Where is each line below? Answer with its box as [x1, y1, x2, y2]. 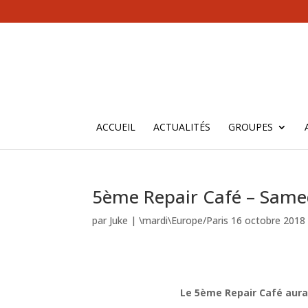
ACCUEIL [96, 120, 135, 133]
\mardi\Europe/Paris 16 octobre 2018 [139, 214, 306, 227]
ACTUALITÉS [153, 120, 210, 133]
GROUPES [228, 120, 273, 133]
